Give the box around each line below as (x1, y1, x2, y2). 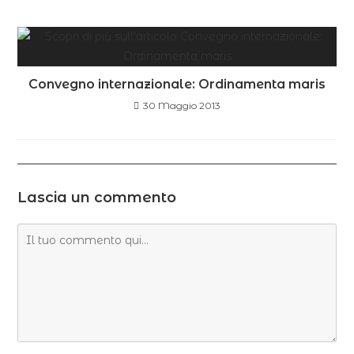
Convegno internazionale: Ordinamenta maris (28, 77, 326, 92)
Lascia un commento (17, 189, 177, 207)
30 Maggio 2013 (143, 100, 220, 112)
